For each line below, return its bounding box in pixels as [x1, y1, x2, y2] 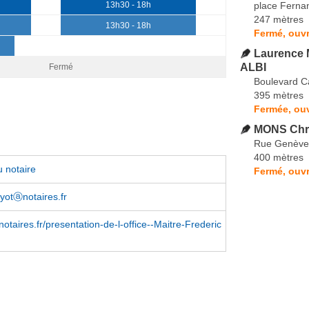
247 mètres [254, 13, 303, 25]
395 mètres [254, 89, 303, 101]
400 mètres [254, 151, 303, 163]
